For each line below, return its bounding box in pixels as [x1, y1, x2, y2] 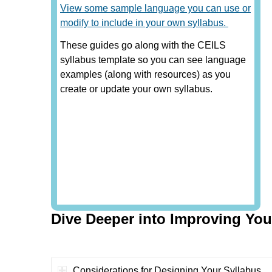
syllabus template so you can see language [60, 55, 246, 66]
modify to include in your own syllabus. [60, 17, 228, 28]
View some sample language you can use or [60, 2, 251, 13]
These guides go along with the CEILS [60, 40, 226, 51]
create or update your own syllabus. [60, 84, 212, 95]
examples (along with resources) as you [60, 69, 231, 80]
